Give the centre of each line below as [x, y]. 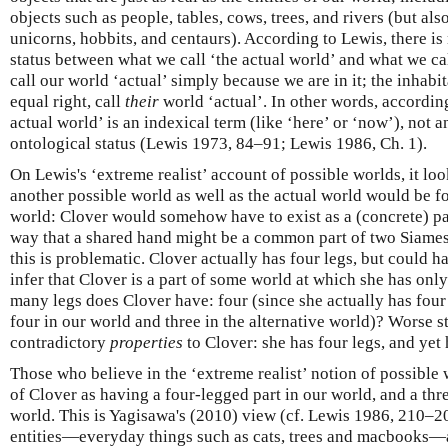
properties [146, 342]
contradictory [60, 342]
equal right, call [67, 101]
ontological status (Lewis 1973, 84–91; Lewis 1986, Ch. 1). [218, 143]
